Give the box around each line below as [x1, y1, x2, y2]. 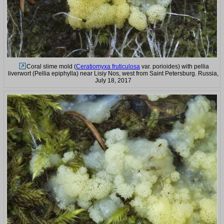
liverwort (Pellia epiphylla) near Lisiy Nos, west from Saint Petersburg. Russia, [7, 70, 218, 77]
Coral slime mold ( [26, 63, 76, 70]
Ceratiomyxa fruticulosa [76, 63, 140, 70]
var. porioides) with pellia [140, 63, 209, 70]
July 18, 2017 [94, 77, 131, 84]
